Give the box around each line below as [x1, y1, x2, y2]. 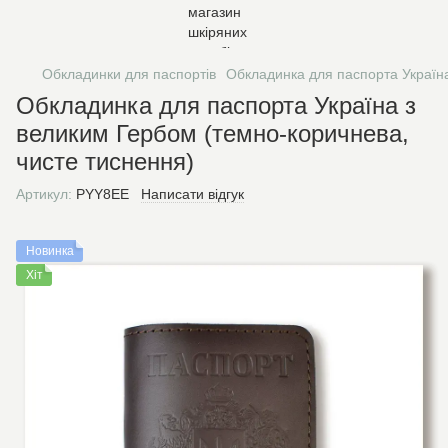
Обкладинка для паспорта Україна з [16, 92, 416, 119]
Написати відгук [141, 186, 244, 202]
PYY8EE [72, 186, 129, 202]
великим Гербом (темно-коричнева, [16, 120, 409, 147]
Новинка [26, 244, 74, 258]
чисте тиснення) [16, 148, 194, 175]
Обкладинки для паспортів [42, 66, 216, 82]
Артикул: [16, 186, 72, 202]
